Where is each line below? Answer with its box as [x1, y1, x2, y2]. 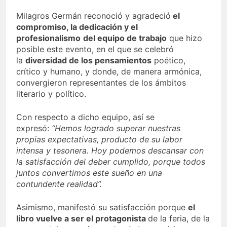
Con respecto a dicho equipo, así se [16, 112, 155, 123]
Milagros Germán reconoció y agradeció [16, 11, 171, 21]
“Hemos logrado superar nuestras [52, 123, 180, 134]
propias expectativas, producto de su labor [16, 134, 182, 145]
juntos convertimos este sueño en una [16, 168, 162, 178]
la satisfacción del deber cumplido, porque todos [16, 157, 205, 167]
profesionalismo [16, 33, 81, 44]
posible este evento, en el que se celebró [16, 44, 174, 55]
